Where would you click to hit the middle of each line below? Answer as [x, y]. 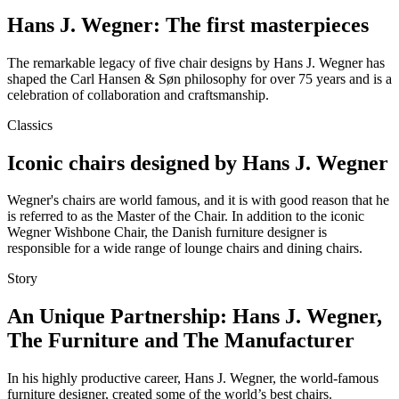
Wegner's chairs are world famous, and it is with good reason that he [198, 200]
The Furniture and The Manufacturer [181, 341]
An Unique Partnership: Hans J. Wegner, [195, 317]
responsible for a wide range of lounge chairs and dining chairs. [185, 248]
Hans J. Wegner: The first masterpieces [188, 24]
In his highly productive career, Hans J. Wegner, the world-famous [193, 379]
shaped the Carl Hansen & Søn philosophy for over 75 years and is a [199, 78]
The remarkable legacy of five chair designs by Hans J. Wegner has [196, 62]
